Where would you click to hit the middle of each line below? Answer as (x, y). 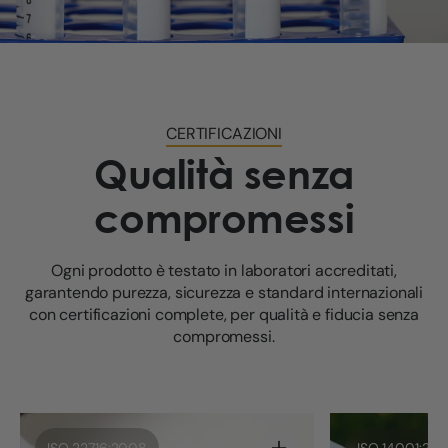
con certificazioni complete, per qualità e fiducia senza (224, 315)
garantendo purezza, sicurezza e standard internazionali (224, 293)
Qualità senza (224, 174)
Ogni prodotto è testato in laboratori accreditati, (224, 271)
